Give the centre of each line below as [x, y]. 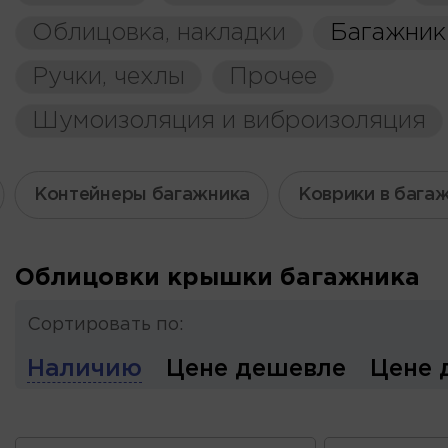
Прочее [273, 77]
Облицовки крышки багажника [217, 278]
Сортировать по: [105, 325]
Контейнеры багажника [141, 194]
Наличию [84, 369]
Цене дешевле [256, 369]
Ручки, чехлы [108, 77]
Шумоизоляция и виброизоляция [229, 121]
